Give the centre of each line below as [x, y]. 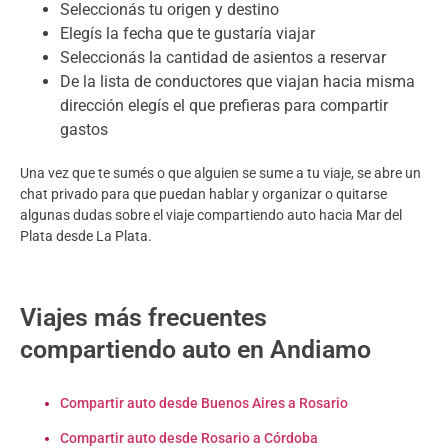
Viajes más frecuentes [143, 317]
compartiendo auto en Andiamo [195, 349]
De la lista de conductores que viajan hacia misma [237, 82]
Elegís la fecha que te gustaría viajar [187, 34]
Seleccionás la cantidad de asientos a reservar [223, 58]
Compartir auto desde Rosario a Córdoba [189, 437]
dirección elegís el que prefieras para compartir [224, 106]
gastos [84, 130]
